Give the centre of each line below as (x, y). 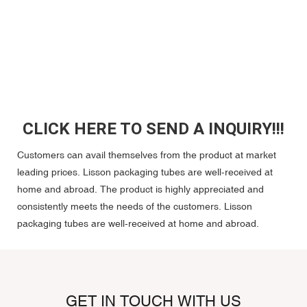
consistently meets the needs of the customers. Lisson (135, 207)
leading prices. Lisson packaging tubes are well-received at (145, 172)
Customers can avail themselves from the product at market (147, 155)
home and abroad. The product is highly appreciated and (140, 189)
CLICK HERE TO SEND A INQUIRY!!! (153, 129)
